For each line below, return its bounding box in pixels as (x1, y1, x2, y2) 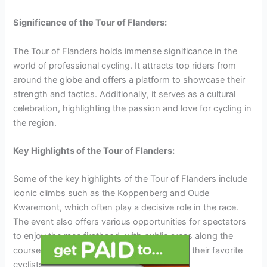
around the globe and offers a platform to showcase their (13, 74, 246, 85)
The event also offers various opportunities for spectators (13, 216, 247, 228)
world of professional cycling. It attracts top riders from (13, 60, 237, 71)
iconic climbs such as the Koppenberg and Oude (13, 188, 210, 199)
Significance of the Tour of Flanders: (13, 17, 167, 29)
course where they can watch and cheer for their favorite (13, 245, 243, 256)
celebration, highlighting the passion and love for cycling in (13, 103, 252, 114)
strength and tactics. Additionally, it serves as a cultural (13, 88, 236, 100)
